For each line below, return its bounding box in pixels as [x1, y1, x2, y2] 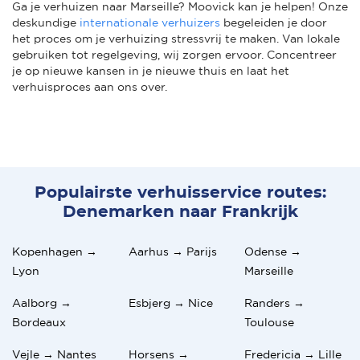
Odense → [244, 244, 302, 258]
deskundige [12, 15, 80, 29]
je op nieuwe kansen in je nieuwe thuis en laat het [12, 63, 289, 77]
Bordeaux [12, 315, 66, 329]
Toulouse [244, 315, 295, 329]
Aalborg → [12, 296, 72, 309]
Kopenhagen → [12, 244, 97, 258]
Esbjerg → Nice [128, 296, 213, 309]
